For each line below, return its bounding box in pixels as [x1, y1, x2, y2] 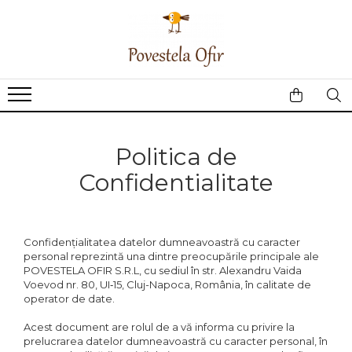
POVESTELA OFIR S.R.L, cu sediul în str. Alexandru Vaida [24, 264, 302, 277]
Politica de [115, 142, 237, 171]
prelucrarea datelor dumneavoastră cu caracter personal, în [24, 335, 328, 347]
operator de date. [24, 292, 115, 305]
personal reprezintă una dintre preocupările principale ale [24, 250, 319, 262]
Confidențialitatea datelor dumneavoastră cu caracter [24, 236, 300, 248]
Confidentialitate [79, 168, 273, 197]
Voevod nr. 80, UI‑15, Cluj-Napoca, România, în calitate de [24, 278, 311, 291]
